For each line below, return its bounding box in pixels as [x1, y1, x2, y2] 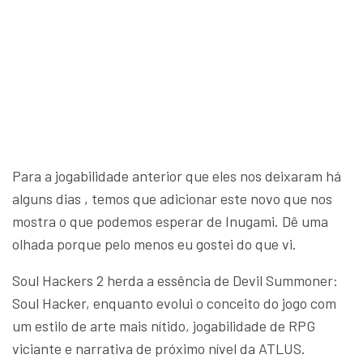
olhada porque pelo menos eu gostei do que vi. [12, 235, 297, 254]
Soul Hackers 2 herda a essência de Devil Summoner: [12, 271, 338, 290]
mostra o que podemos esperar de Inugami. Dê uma [12, 212, 328, 231]
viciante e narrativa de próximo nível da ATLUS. [12, 340, 305, 358]
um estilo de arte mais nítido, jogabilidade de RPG [12, 317, 315, 335]
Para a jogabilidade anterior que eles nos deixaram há [12, 167, 341, 186]
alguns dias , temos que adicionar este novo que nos [12, 190, 332, 208]
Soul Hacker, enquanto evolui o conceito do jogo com [12, 294, 336, 313]
